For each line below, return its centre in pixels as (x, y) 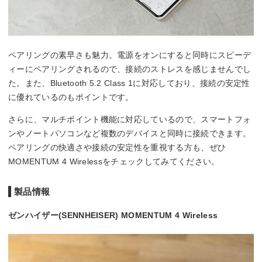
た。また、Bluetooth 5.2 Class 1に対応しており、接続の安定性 (129, 83)
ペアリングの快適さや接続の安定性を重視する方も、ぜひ (117, 147)
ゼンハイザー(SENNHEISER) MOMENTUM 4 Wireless (113, 215)
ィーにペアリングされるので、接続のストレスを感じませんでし (130, 69)
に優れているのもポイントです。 (71, 97)
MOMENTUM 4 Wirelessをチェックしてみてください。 (114, 161)
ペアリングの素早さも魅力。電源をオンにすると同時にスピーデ (130, 55)
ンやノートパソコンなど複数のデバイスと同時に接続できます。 (130, 133)
